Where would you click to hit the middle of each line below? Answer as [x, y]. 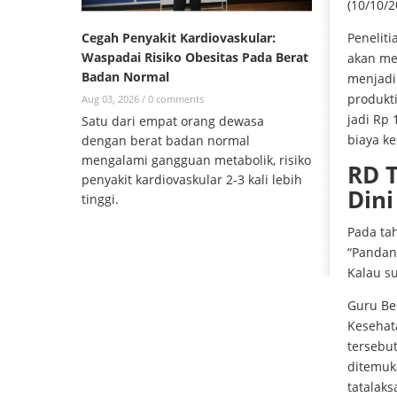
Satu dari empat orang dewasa [173, 121]
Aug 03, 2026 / [115, 99]
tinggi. [102, 199]
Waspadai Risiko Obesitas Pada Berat [195, 58]
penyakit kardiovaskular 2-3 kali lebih [192, 180]
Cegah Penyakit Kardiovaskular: [179, 38]
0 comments [176, 99]
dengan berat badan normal [166, 141]
